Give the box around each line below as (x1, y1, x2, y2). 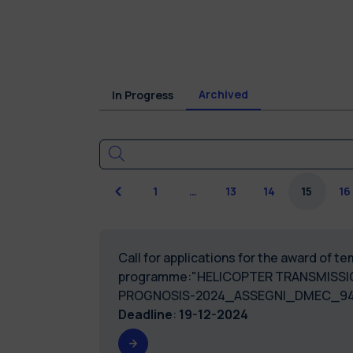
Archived (198, 86, 248, 102)
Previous (111, 181, 169, 201)
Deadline (117, 305, 173, 323)
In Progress (111, 87, 173, 102)
